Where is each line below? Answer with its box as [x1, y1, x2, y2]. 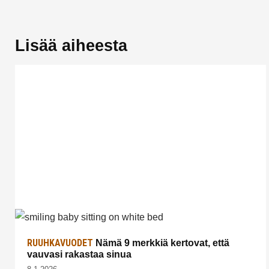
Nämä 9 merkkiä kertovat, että [93, 237, 229, 248]
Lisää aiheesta [15, 36, 127, 55]
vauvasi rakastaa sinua [27, 249, 131, 259]
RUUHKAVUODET [27, 237, 93, 249]
